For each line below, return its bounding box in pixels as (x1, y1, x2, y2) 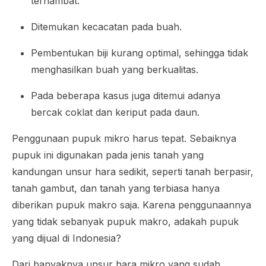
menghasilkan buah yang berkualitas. (31, 64, 198, 75)
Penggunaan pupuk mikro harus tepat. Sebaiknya (12, 132, 236, 144)
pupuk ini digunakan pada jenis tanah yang (12, 149, 204, 161)
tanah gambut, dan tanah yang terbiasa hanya (12, 182, 220, 194)
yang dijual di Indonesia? (12, 232, 121, 244)
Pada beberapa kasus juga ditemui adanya (31, 90, 220, 102)
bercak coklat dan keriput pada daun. (31, 106, 202, 118)
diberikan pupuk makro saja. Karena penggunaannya (12, 199, 251, 211)
